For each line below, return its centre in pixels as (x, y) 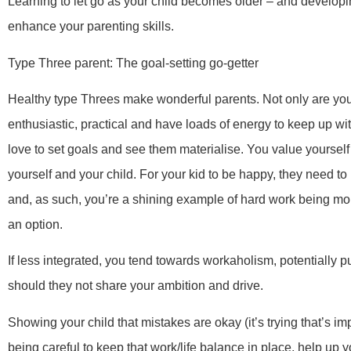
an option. (35, 224)
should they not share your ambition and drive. (136, 286)
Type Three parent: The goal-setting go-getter (133, 63)
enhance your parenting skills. (91, 27)
